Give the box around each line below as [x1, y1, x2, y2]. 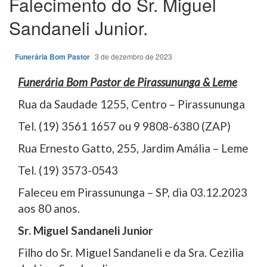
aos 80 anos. [18, 201, 80, 215]
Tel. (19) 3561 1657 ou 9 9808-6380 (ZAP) [18, 119, 231, 133]
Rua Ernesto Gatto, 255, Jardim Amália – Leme [18, 141, 249, 155]
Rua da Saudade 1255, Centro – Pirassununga [18, 97, 245, 111]
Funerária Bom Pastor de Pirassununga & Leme [18, 74, 237, 89]
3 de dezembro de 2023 [95, 51, 174, 61]
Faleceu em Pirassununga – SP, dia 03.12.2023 [18, 185, 247, 199]
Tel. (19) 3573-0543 [18, 163, 118, 177]
